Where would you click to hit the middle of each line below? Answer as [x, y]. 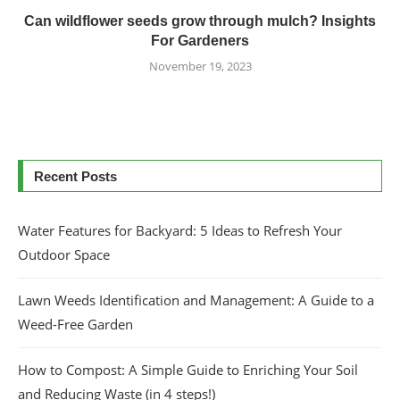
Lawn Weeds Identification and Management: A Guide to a [196, 300]
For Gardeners [200, 40]
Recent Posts [75, 176]
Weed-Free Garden [75, 324]
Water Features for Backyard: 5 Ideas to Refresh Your [180, 230]
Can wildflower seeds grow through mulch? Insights [200, 21]
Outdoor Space [64, 254]
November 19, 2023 [200, 66]
